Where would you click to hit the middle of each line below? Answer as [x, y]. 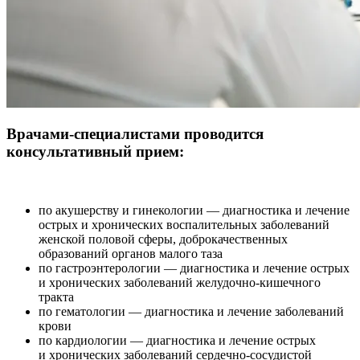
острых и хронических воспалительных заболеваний [184, 225]
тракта [56, 297]
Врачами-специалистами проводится [135, 134]
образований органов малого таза [131, 254]
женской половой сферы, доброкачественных [163, 239]
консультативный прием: [95, 152]
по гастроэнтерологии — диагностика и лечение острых [194, 268]
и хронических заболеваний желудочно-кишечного [180, 282]
